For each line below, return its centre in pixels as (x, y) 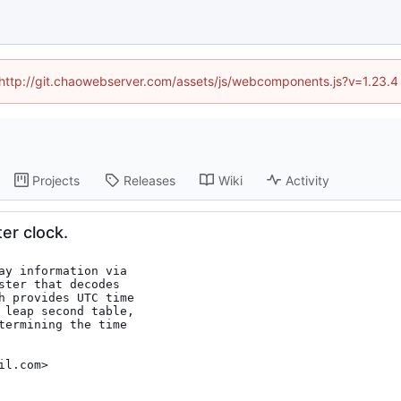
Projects (56, 180)
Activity (308, 180)
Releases (150, 180)
